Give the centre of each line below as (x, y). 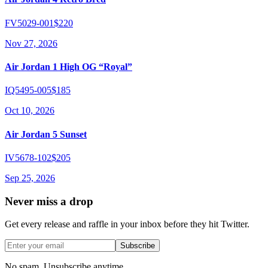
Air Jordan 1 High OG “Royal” (68, 67)
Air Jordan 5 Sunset (46, 134)
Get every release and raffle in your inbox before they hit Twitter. (127, 224)
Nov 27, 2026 (31, 43)
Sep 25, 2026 (30, 178)
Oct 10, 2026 (30, 111)
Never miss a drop (49, 201)
